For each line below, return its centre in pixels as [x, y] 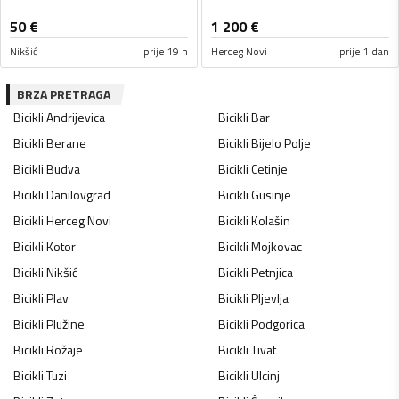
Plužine [65, 324]
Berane [66, 143]
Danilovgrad [78, 195]
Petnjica [272, 273]
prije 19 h [166, 52]
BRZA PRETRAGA [64, 94]
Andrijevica [76, 118]
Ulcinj [265, 376]
